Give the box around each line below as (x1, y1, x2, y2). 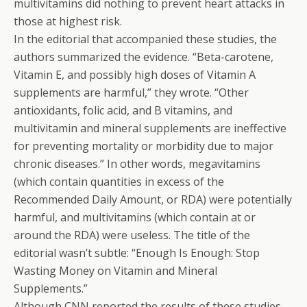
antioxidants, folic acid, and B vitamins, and (14, 103, 232, 118)
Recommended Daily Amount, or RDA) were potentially (14, 192, 292, 207)
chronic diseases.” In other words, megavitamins (14, 156, 260, 171)
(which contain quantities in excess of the (14, 174, 224, 189)
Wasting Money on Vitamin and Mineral (14, 263, 217, 278)
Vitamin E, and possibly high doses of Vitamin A (14, 67, 256, 82)
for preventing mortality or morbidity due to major (14, 138, 273, 153)
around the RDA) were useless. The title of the (14, 228, 250, 243)
